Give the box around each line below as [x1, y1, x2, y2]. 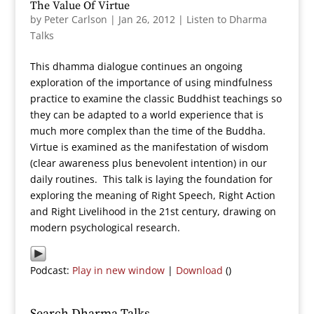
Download [175, 264, 223, 277]
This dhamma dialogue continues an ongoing [29, 60, 243, 73]
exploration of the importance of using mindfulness [29, 76, 273, 89]
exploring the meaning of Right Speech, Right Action [29, 189, 275, 202]
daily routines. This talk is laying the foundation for [29, 172, 273, 186]
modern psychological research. [29, 221, 180, 234]
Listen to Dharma [186, 13, 267, 26]
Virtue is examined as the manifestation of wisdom [29, 140, 268, 153]
